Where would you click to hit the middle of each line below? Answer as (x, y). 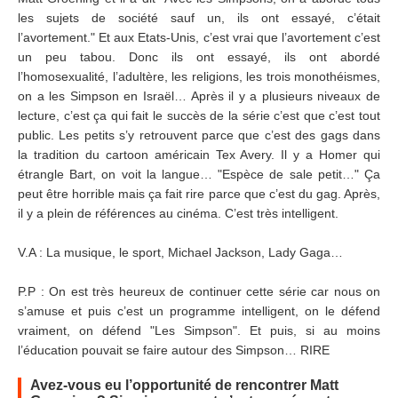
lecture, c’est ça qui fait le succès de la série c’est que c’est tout (199, 115)
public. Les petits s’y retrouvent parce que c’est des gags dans (199, 135)
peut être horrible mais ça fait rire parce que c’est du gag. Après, (199, 194)
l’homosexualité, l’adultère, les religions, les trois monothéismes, (199, 76)
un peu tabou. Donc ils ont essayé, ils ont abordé (199, 57)
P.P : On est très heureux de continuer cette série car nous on (199, 291)
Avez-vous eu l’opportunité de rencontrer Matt (184, 385)
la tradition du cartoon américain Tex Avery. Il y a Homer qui (199, 155)
